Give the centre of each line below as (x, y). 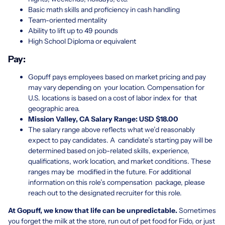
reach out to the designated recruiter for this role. (106, 193)
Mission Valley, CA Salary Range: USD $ (94, 119)
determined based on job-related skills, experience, (109, 150)
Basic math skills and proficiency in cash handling (104, 9)
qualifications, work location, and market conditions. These (120, 161)
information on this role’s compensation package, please (117, 182)
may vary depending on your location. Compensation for (116, 87)
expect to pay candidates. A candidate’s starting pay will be (120, 140)
